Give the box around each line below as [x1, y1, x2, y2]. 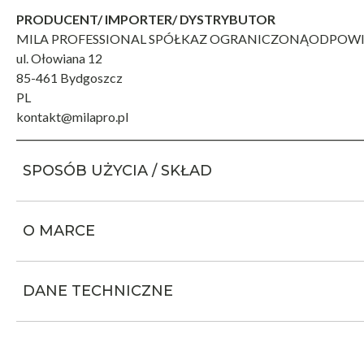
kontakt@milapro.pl [16, 108, 128, 124]
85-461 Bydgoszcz [16, 69, 123, 85]
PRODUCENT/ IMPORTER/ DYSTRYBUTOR [16, 11, 275, 27]
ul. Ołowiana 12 [16, 50, 102, 66]
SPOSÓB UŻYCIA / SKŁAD [23, 161, 212, 180]
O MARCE [23, 221, 95, 240]
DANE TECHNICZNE [23, 281, 173, 300]
